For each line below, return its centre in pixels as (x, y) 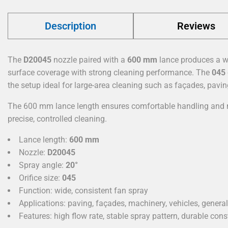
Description (71, 26)
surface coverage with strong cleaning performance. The (110, 72)
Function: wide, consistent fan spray (83, 190)
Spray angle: (42, 165)
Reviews (196, 26)
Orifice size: (40, 178)
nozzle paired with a (89, 60)
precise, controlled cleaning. (57, 119)
